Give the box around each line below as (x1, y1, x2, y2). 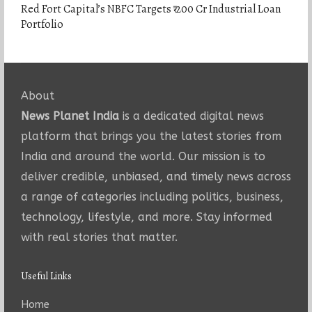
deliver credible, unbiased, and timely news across (20, 169, 291, 183)
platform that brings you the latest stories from (20, 129, 281, 143)
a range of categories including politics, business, (20, 189, 283, 203)
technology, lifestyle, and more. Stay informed (20, 210, 272, 224)
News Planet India (20, 109, 119, 123)
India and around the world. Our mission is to (20, 149, 265, 163)
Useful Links (20, 269, 72, 283)
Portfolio (20, 16, 63, 32)
